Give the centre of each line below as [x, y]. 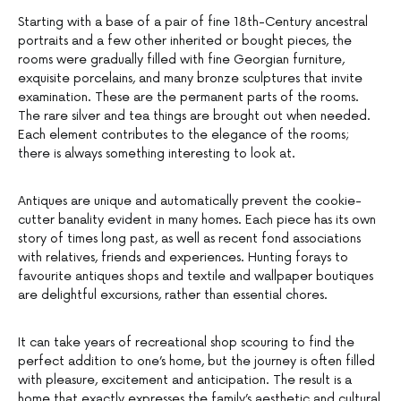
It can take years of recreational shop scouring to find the [186, 343]
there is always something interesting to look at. [157, 154]
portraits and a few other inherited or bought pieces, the [185, 41]
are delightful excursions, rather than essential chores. [173, 295]
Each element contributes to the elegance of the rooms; [183, 135]
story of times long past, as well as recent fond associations [189, 239]
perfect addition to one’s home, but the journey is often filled [196, 362]
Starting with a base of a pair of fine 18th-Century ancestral [193, 22]
